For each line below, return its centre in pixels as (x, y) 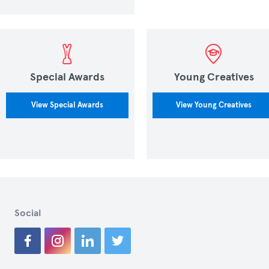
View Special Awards (67, 105)
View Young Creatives (214, 105)
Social (28, 213)
